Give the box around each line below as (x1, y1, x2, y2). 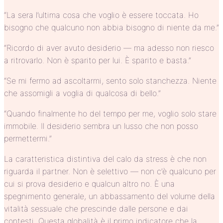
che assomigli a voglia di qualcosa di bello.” (4, 88, 161, 98)
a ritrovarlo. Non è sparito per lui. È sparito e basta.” (4, 55, 191, 65)
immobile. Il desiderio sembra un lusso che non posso (4, 120, 198, 131)
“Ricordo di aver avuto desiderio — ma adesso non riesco (4, 42, 214, 53)
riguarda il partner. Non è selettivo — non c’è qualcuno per (4, 166, 216, 176)
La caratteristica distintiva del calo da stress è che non (4, 153, 207, 164)
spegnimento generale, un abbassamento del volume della (4, 191, 215, 201)
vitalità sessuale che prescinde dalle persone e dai (4, 203, 188, 214)
